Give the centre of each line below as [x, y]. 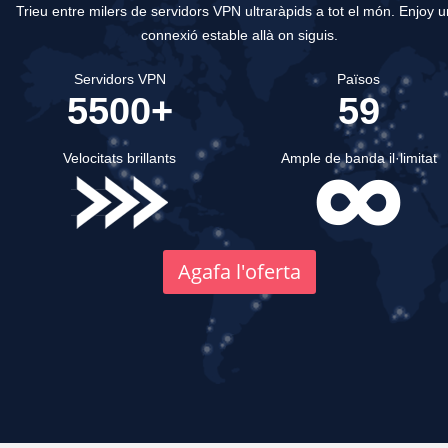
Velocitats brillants [119, 158]
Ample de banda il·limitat [358, 158]
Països [358, 79]
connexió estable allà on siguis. [239, 35]
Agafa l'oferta [239, 272]
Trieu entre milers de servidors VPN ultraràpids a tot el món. [205, 11]
